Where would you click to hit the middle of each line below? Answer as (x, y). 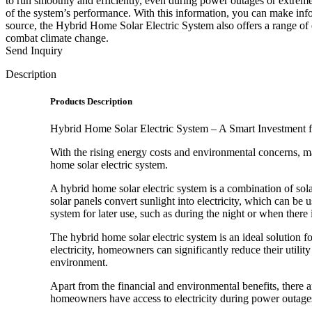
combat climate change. (57, 38)
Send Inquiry (34, 50)
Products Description (91, 101)
